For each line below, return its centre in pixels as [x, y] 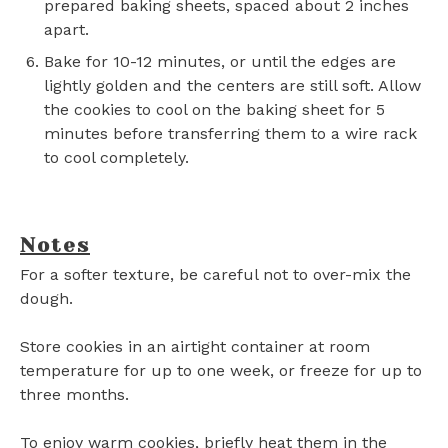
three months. [74, 394]
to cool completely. [116, 157]
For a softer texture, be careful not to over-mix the [215, 274]
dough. [46, 298]
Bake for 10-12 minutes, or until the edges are [220, 61]
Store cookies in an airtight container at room [195, 346]
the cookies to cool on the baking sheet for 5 [214, 109]
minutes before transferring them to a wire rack [230, 133]
